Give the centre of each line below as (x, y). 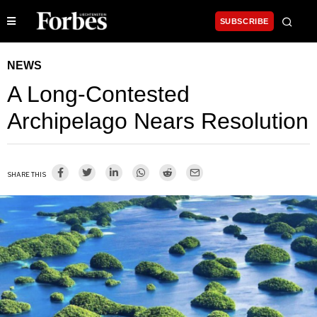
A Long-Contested (98, 94)
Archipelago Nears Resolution (158, 121)
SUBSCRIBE (244, 22)
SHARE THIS (27, 175)
